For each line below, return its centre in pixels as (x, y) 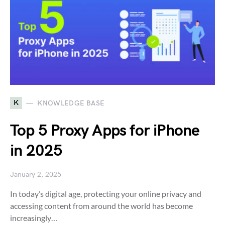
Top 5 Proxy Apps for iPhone (105, 131)
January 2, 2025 (36, 175)
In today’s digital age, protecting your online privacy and (106, 194)
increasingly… (34, 218)
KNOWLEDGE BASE (71, 103)
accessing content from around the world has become (101, 206)
